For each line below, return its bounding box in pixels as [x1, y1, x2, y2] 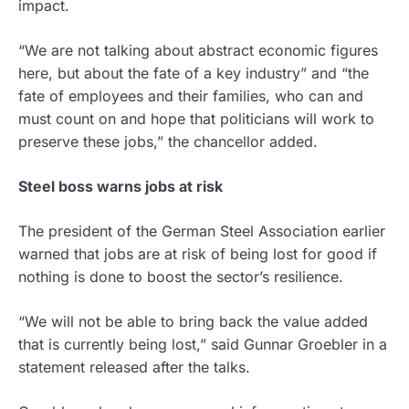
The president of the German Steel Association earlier [18, 221, 385, 240]
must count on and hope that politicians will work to [18, 109, 374, 128]
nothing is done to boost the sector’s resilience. [18, 267, 343, 286]
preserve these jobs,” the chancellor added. [18, 131, 318, 151]
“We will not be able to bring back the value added [18, 311, 368, 330]
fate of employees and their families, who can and [18, 86, 363, 105]
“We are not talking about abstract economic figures [18, 40, 378, 59]
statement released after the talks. [18, 357, 250, 376]
